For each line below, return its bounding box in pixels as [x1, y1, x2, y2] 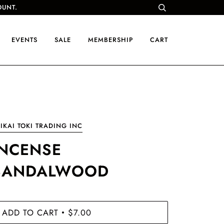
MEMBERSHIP [88, 35, 133, 44]
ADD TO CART [1, 206, 58, 218]
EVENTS [11, 35, 37, 44]
